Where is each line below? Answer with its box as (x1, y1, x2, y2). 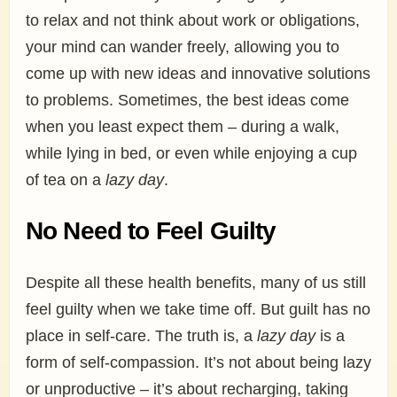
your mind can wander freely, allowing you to (26, 38, 339, 56)
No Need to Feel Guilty (26, 217, 276, 245)
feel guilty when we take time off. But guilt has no (26, 300, 370, 318)
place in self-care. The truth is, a (26, 327, 257, 345)
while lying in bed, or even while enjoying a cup (26, 144, 357, 162)
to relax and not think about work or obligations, (26, 12, 360, 29)
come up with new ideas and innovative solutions (26, 65, 370, 82)
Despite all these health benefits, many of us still (26, 274, 366, 292)
